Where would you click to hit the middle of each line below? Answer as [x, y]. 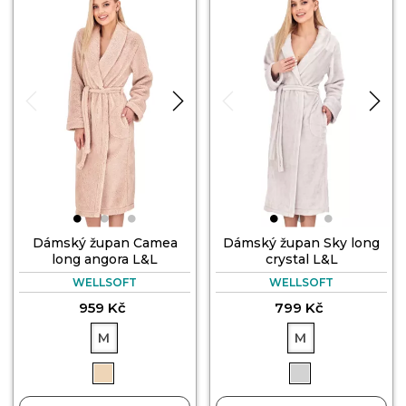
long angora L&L [105, 259]
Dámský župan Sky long [301, 242]
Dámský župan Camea [105, 242]
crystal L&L [301, 259]
